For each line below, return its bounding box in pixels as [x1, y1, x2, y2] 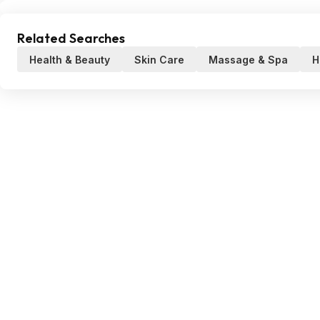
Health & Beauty [29, 54, 110, 66]
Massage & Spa [209, 54, 288, 66]
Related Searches [17, 30, 125, 46]
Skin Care [134, 54, 184, 66]
